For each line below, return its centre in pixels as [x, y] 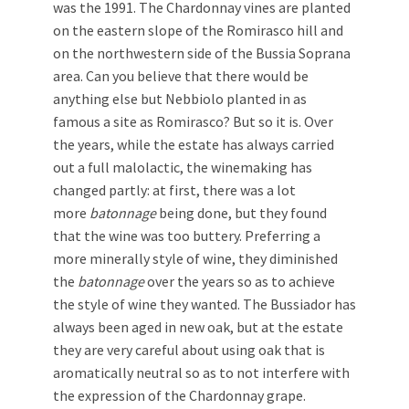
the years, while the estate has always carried [194, 144]
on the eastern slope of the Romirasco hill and [198, 30]
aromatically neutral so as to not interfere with [201, 372]
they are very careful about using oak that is [189, 349]
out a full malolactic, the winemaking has [183, 167]
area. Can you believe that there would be [181, 75]
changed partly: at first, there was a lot [174, 189]
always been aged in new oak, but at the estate [198, 326]
